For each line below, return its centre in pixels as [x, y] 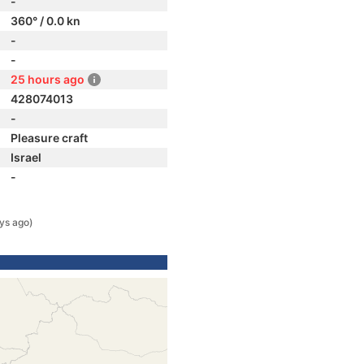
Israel [26, 157]
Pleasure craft [49, 138]
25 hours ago [48, 79]
